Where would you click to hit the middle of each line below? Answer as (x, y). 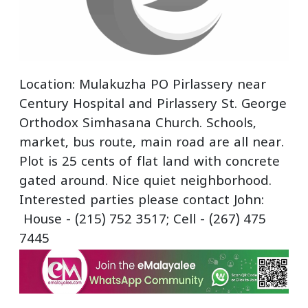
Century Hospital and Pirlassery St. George (153, 104)
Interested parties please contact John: (142, 201)
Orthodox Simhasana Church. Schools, (138, 124)
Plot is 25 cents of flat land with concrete (150, 162)
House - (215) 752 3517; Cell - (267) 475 (143, 220)
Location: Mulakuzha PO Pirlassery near (143, 85)
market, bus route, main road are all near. (152, 143)
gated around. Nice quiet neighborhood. (147, 181)
